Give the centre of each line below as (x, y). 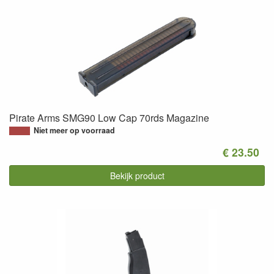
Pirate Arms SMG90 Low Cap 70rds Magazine (109, 118)
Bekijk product (137, 175)
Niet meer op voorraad (74, 130)
